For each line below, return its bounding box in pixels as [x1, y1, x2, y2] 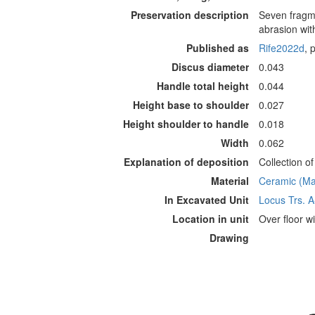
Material [211, 174, 249, 188]
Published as [186, 41, 249, 55]
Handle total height [157, 79, 249, 93]
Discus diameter [172, 60, 249, 74]
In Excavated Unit [165, 193, 249, 207]
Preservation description [131, 8, 249, 22]
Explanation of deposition [124, 155, 249, 169]
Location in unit [172, 212, 249, 226]
